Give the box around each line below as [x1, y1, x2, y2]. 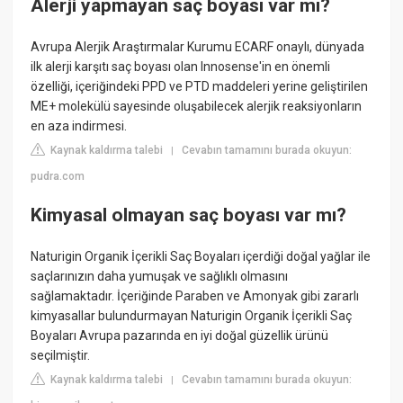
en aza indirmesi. [31, 118, 128, 133]
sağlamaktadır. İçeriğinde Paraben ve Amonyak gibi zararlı [31, 288, 360, 303]
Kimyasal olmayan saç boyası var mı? [31, 204, 347, 227]
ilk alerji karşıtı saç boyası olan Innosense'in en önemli [31, 58, 331, 74]
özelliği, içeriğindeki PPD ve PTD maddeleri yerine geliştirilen [31, 78, 369, 94]
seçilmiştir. [31, 347, 91, 363]
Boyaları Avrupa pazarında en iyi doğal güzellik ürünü [31, 327, 329, 343]
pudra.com [31, 169, 85, 183]
